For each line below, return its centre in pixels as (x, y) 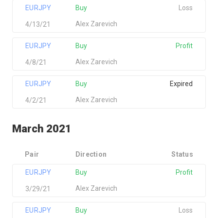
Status (182, 154)
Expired (181, 84)
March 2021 (42, 129)
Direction (91, 154)
